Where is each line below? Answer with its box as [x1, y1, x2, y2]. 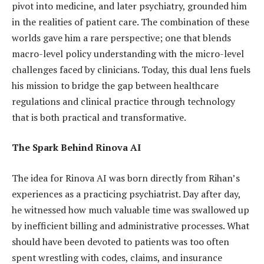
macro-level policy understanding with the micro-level [12, 47, 244, 60]
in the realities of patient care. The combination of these [12, 15, 249, 28]
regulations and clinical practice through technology [12, 94, 235, 108]
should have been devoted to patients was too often [12, 235, 229, 248]
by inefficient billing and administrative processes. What [12, 219, 249, 232]
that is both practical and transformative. [12, 110, 186, 124]
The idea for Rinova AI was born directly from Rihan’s [12, 171, 240, 184]
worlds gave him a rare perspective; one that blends [12, 31, 231, 44]
